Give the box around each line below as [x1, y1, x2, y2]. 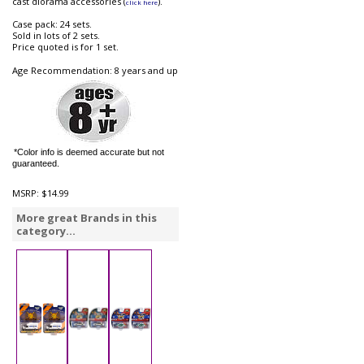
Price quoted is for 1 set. [12, 41, 119, 54]
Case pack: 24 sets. [12, 18, 92, 31]
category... [16, 223, 76, 239]
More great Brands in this [16, 210, 157, 226]
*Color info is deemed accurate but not [14, 147, 165, 158]
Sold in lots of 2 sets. [12, 29, 100, 42]
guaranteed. [12, 158, 59, 169]
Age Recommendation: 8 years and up [12, 64, 178, 77]
